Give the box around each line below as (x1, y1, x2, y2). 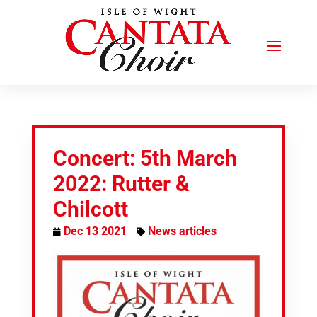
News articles (147, 224, 217, 238)
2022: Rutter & (52, 171, 190, 196)
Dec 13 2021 (63, 224, 127, 238)
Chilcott (52, 197, 128, 221)
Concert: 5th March (52, 146, 237, 171)
